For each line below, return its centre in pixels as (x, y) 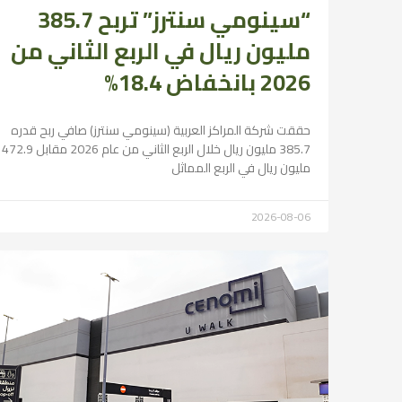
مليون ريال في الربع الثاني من (161, 50)
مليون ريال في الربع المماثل (241, 167)
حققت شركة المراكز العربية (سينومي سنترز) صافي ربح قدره (161, 130)
